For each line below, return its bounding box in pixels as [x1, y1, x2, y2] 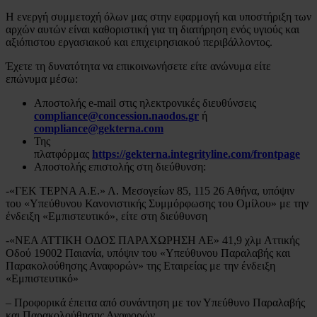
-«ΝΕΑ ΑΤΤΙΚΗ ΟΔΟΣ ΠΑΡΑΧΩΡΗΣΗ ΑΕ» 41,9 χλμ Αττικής [6, 234, 299, 246]
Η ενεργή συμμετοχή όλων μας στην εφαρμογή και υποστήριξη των [6, 10, 311, 23]
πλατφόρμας [34, 147, 92, 160]
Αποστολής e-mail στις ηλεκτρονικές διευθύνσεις [34, 96, 256, 109]
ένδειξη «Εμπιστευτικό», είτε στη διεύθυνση [6, 209, 207, 222]
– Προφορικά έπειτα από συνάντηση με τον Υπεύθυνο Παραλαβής [6, 296, 305, 309]
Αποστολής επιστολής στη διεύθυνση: [34, 160, 206, 173]
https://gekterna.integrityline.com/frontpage [92, 147, 300, 160]
